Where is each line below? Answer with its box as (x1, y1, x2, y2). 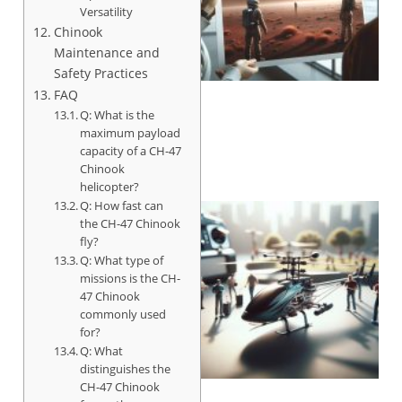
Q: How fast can (80, 197, 164, 214)
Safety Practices (53, 64, 148, 82)
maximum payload (80, 124, 181, 141)
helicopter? (80, 178, 140, 195)
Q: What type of (80, 251, 164, 268)
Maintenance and (53, 43, 160, 61)
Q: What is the (80, 106, 155, 123)
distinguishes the (80, 360, 171, 377)
